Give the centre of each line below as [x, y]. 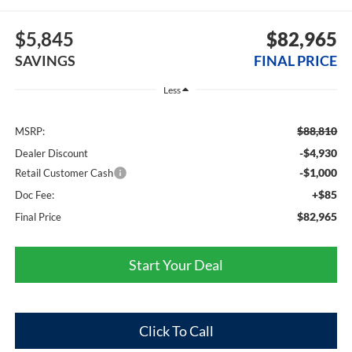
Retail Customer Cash [64, 172]
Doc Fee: [34, 194]
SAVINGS [45, 61]
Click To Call [176, 330]
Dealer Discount [51, 153]
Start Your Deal [176, 264]
